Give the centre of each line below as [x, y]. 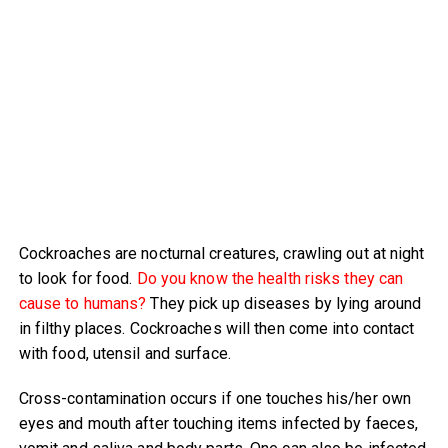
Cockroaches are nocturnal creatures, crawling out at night [221, 253]
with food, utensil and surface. [124, 353]
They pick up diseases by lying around [284, 303]
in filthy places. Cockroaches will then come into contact [216, 328]
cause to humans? [82, 303]
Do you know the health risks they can [270, 278]
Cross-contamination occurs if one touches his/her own [215, 398]
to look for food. [77, 278]
